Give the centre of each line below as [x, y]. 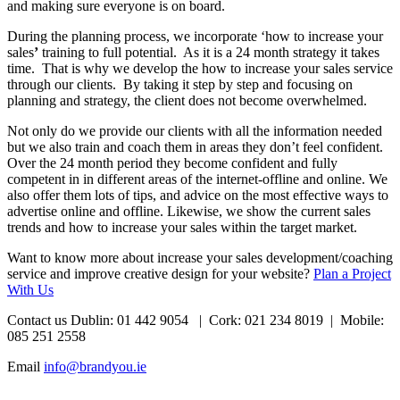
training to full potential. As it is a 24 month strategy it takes [209, 52]
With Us [30, 289]
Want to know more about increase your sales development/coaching [200, 257]
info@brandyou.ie [95, 366]
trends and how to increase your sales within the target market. [182, 227]
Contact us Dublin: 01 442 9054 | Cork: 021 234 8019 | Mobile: [196, 320]
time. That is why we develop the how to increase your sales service [200, 68]
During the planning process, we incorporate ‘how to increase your [195, 36]
